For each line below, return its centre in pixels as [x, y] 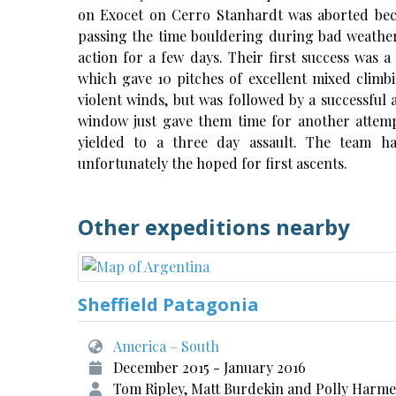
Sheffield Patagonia [168, 305]
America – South [166, 346]
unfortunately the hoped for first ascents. [213, 163]
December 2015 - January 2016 [209, 367]
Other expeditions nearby [214, 227]
